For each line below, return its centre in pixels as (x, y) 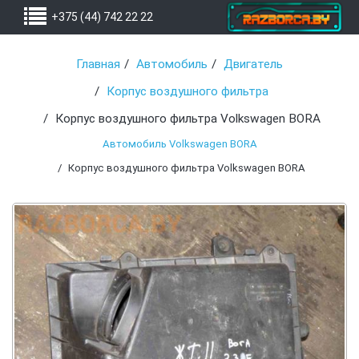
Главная (98, 65)
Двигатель (253, 65)
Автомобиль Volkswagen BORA (179, 144)
